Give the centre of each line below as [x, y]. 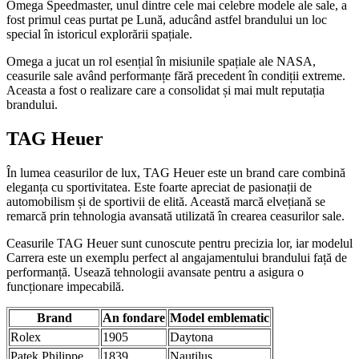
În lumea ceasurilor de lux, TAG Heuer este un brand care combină [176, 172]
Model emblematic [220, 317]
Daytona [192, 337]
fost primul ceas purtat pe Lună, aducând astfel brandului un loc [167, 19]
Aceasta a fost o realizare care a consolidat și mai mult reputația [165, 90]
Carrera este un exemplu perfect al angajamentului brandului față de [177, 257]
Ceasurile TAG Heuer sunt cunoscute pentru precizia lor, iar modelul [179, 243]
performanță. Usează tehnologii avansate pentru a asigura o [155, 272]
